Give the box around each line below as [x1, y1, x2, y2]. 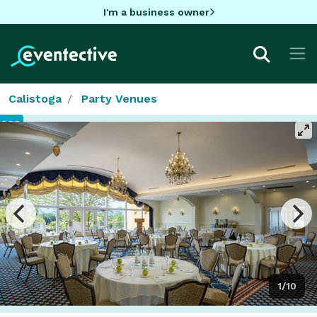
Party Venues [81, 91, 157, 105]
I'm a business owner [103, 6, 209, 18]
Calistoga [8, 91, 62, 105]
